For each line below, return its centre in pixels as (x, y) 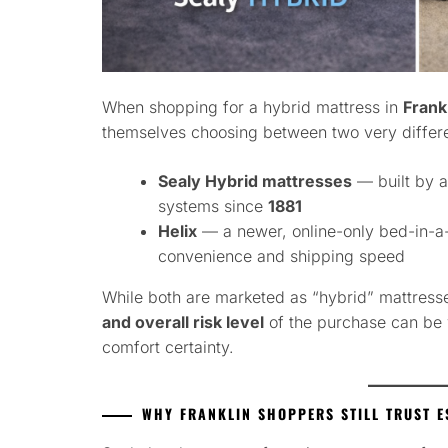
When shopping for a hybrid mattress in (252, 107)
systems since (213, 206)
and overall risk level (183, 322)
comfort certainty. (168, 347)
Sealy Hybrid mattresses (255, 181)
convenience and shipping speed (281, 256)
